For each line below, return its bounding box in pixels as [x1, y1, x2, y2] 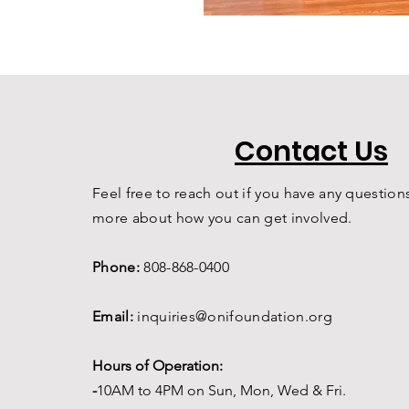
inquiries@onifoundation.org [137, 308, 332, 325]
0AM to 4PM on [104, 382, 208, 399]
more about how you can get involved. [92, 209, 352, 226]
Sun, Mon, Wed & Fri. [208, 382, 346, 399]
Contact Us [235, 132, 388, 171]
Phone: [92, 258, 144, 276]
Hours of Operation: [92, 357, 223, 374]
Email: [92, 308, 133, 325]
